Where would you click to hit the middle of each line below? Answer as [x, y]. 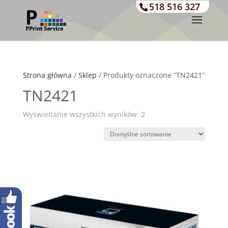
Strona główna [47, 75]
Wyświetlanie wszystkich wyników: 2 [84, 114]
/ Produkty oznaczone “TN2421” [150, 75]
